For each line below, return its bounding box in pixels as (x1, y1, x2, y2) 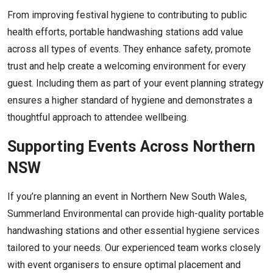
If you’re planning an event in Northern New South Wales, (7, 190, 247, 202)
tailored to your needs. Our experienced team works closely (7, 241, 261, 253)
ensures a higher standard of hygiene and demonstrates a (7, 94, 252, 106)
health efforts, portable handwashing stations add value (7, 26, 243, 38)
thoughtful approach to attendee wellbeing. (7, 111, 191, 123)
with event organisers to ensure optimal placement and (7, 258, 241, 271)
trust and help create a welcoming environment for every (7, 60, 246, 72)
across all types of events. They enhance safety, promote (7, 43, 251, 55)
